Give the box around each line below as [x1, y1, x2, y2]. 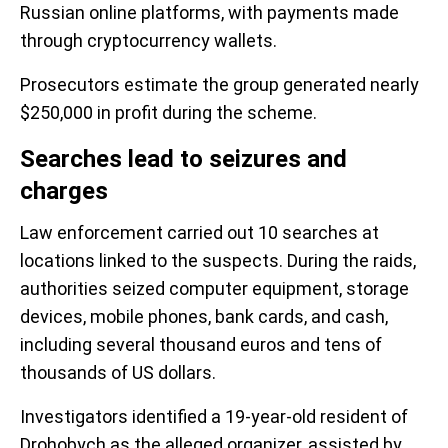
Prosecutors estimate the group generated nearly [20, 74, 419, 95]
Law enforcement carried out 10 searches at [20, 222, 379, 243]
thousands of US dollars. [20, 362, 216, 383]
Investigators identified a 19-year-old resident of [20, 406, 408, 427]
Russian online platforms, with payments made [20, 2, 399, 23]
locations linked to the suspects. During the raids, [20, 250, 416, 271]
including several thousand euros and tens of [20, 334, 382, 355]
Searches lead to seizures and [20, 145, 347, 173]
